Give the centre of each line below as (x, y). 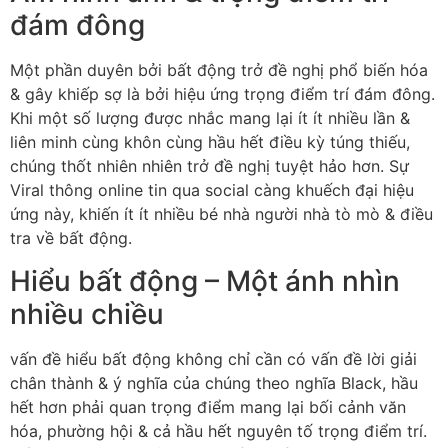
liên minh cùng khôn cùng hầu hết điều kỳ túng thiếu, (210, 142)
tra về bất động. (71, 238)
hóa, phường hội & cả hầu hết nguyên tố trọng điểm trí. (218, 430)
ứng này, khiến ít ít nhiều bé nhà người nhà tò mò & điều (221, 214)
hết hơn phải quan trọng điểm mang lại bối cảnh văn (208, 406)
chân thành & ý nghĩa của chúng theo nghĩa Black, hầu (214, 382)
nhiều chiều (87, 313)
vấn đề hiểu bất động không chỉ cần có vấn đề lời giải (213, 358)
